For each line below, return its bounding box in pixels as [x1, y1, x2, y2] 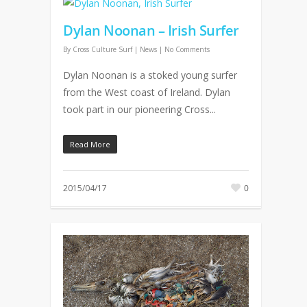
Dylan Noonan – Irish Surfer [63, 21, 239, 40]
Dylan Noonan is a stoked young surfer [63, 69, 237, 82]
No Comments [164, 45, 210, 54]
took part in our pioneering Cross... [63, 103, 216, 116]
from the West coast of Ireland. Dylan [63, 86, 230, 99]
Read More [70, 139, 110, 149]
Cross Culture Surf [73, 45, 132, 54]
